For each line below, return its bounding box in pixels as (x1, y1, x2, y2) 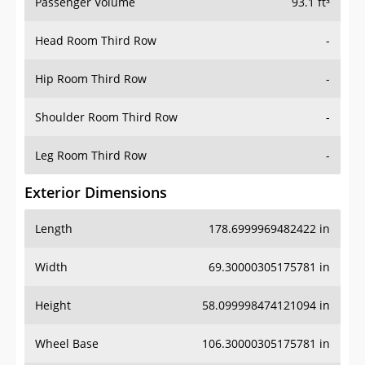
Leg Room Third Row (35, 147, 147, 164)
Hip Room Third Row (35, 71, 147, 87)
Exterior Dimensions (24, 182, 167, 203)
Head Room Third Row (35, 33, 156, 49)
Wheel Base (35, 336, 99, 352)
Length (35, 221, 73, 237)
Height (35, 297, 71, 314)
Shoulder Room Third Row (35, 109, 178, 125)
